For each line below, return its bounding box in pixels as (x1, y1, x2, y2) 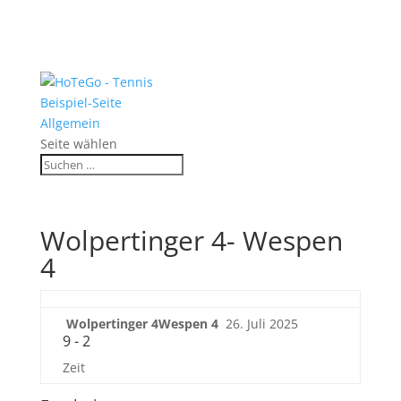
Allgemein (39, 115, 100, 132)
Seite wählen (39, 135, 117, 152)
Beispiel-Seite (39, 94, 122, 111)
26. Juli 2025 (225, 315, 298, 332)
